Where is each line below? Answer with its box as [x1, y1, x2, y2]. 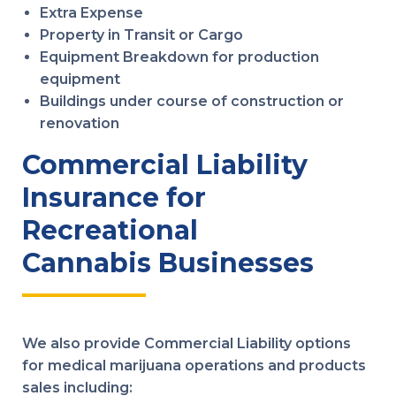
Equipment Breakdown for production [40, 49, 319, 65]
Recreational [22, 214, 198, 247]
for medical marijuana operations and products [22, 357, 366, 374]
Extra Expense [40, 4, 143, 21]
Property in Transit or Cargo [40, 27, 243, 43]
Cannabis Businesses [22, 247, 314, 279]
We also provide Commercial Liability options [22, 335, 351, 352]
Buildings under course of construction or [40, 93, 344, 110]
